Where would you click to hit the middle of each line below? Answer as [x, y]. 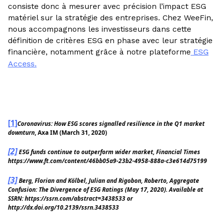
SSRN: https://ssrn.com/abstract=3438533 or [70, 198]
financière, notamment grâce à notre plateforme [99, 52]
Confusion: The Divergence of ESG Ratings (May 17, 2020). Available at [105, 189]
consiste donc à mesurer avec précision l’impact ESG [107, 6]
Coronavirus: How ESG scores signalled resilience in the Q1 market [111, 123]
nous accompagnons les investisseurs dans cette [99, 29]
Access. [22, 64]
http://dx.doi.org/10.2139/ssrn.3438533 [63, 207]
